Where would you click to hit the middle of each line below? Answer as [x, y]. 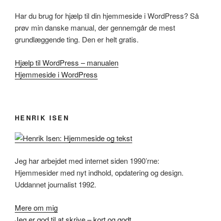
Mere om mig [36, 207]
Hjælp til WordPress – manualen [67, 62]
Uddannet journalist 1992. [55, 184]
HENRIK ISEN [42, 118]
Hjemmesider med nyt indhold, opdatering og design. [99, 172]
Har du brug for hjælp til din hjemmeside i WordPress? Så [107, 16]
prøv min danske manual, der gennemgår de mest [95, 27]
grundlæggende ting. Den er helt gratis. [77, 39]
